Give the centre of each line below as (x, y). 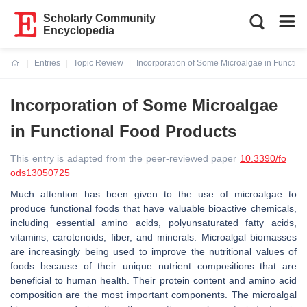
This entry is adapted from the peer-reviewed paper (125, 158)
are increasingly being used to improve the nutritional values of (153, 251)
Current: (27, 71)
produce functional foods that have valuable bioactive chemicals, (153, 208)
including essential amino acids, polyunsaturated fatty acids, (153, 223)
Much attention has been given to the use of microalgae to (153, 194)
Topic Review (98, 63)
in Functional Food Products (123, 131)
